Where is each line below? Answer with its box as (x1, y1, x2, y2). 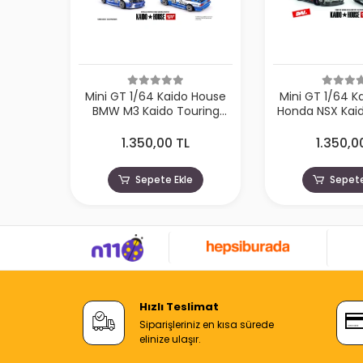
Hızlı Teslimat (139, 298, 219, 314)
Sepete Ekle (135, 173, 194, 186)
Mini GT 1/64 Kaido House (85, 88, 226, 105)
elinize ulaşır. (139, 331, 201, 346)
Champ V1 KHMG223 (100, 117, 211, 134)
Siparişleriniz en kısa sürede (139, 317, 274, 331)
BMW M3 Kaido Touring (92, 103, 220, 119)
